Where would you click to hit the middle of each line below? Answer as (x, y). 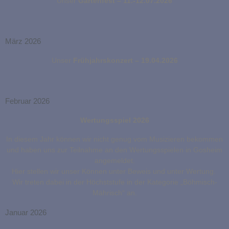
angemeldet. (114, 161)
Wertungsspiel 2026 (114, 120)
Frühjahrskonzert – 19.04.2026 (124, 61)
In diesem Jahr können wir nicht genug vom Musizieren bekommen (114, 139)
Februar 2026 (27, 101)
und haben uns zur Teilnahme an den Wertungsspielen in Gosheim (114, 150)
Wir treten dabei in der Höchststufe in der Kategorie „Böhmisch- (114, 182)
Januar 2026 (26, 213)
